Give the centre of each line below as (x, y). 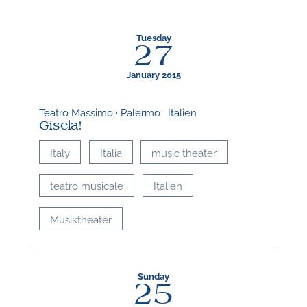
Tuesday (153, 37)
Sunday (153, 276)
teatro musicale (87, 185)
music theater (184, 152)
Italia (111, 152)
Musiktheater (81, 218)
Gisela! (61, 125)
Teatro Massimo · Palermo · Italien (118, 111)
